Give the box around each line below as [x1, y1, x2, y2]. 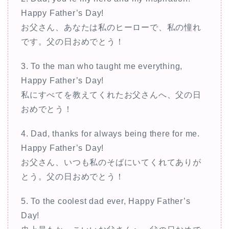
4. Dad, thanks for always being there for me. [21, 129, 200, 138]
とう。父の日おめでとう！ [21, 172, 124, 181]
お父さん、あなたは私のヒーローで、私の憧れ [21, 22, 201, 32]
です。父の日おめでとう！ [21, 37, 124, 46]
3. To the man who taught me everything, [21, 61, 183, 71]
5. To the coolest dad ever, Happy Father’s [21, 196, 191, 205]
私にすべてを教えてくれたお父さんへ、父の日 [21, 90, 201, 99]
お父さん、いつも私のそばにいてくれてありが [21, 157, 201, 167]
